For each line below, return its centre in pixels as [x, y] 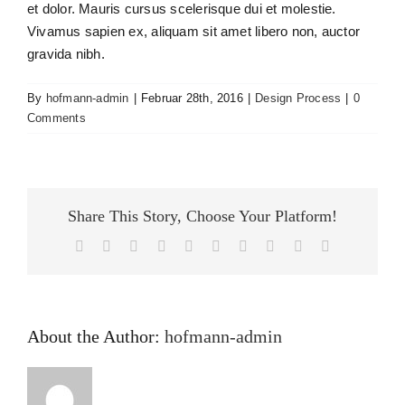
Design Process [298, 98]
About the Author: [96, 337]
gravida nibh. [66, 53]
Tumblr [241, 245]
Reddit [157, 245]
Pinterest [273, 245]
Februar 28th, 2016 [192, 98]
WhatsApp [224, 245]
